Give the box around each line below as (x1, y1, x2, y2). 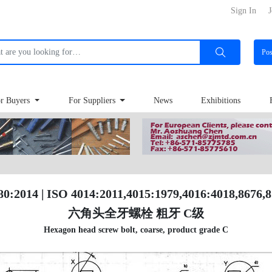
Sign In (231, 6, 256, 15)
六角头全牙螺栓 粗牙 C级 (68, 206, 204, 220)
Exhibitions (201, 96, 241, 106)
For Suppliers (68, 96, 118, 106)
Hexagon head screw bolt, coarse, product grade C (44, 225, 228, 234)
